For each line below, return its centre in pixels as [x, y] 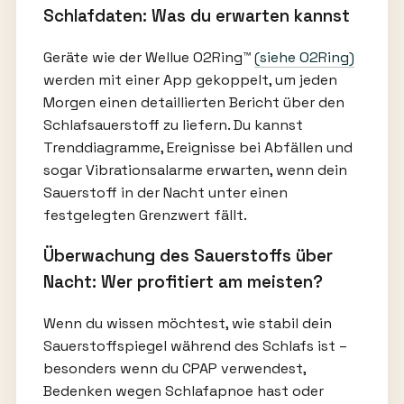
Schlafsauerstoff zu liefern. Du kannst [173, 124]
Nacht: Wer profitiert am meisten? [183, 282]
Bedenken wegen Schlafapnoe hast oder [183, 391]
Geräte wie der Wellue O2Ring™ [148, 57]
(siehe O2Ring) [304, 57]
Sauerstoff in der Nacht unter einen [165, 192]
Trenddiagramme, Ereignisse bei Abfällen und [197, 147]
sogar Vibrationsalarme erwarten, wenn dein [195, 170]
